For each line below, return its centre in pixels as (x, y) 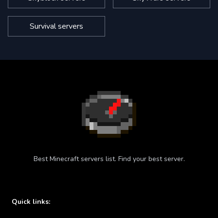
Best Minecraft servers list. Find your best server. (109, 159)
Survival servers (56, 26)
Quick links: (31, 202)
